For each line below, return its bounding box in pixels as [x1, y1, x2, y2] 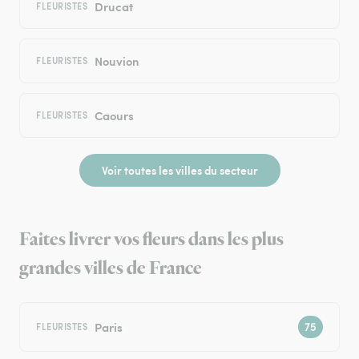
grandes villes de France [19, 256, 202, 282]
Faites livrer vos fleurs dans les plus [19, 227, 284, 253]
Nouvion [94, 52, 139, 70]
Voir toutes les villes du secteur [101, 162, 258, 179]
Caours [94, 107, 134, 124]
